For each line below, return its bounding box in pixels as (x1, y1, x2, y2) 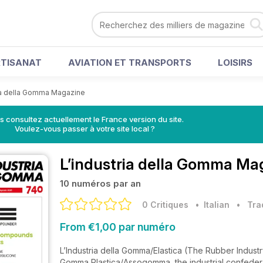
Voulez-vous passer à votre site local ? (14, 124, 155, 133)
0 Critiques (142, 200, 188, 210)
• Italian (191, 200, 230, 210)
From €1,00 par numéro (60, 221, 176, 233)
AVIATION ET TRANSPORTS (68, 57, 191, 68)
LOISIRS (218, 57, 252, 68)
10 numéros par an (60, 178, 141, 189)
